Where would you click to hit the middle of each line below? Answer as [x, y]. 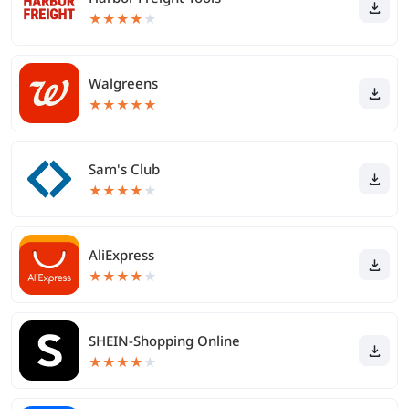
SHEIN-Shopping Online [164, 341]
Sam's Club [124, 169]
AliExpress [121, 255]
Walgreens [123, 83]
